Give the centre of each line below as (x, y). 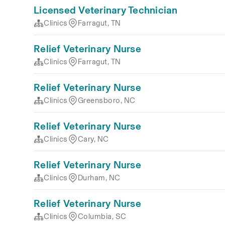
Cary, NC (93, 139)
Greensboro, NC (106, 100)
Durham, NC (99, 178)
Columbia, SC (102, 216)
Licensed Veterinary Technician (106, 10)
